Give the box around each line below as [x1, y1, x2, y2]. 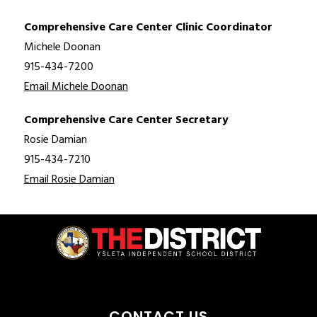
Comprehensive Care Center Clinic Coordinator [23, 18, 272, 38]
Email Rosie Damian [23, 171, 115, 190]
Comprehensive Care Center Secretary [23, 111, 229, 130]
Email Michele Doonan [23, 78, 128, 97]
